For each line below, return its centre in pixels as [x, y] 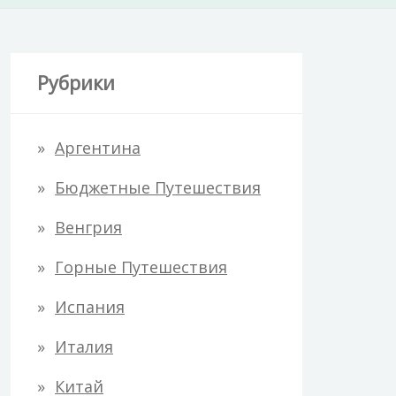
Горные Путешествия [141, 267]
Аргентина [98, 147]
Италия [84, 346]
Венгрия [88, 227]
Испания [90, 306]
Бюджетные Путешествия [158, 187]
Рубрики [76, 82]
